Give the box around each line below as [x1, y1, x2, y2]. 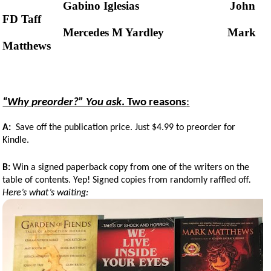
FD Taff [2, 12, 42, 25]
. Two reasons [122, 96, 187, 108]
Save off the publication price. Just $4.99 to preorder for [11, 122, 236, 132]
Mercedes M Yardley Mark [2, 25, 256, 39]
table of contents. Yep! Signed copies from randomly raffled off [2, 175, 249, 185]
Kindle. [2, 135, 32, 145]
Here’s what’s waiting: [2, 188, 91, 198]
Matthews [2, 39, 51, 52]
